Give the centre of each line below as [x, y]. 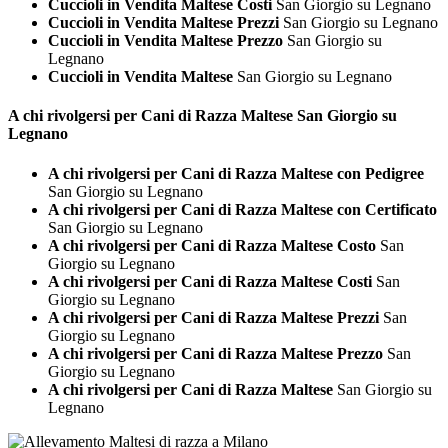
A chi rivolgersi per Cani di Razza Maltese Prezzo [215, 353]
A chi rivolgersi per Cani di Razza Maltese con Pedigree [236, 173]
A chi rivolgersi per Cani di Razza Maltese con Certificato [242, 209]
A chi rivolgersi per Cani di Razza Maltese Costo [212, 245]
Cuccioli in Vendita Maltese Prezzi [163, 23]
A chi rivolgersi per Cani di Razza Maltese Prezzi [213, 317]
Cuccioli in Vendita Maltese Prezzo [165, 41]
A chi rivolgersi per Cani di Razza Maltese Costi [210, 281]
